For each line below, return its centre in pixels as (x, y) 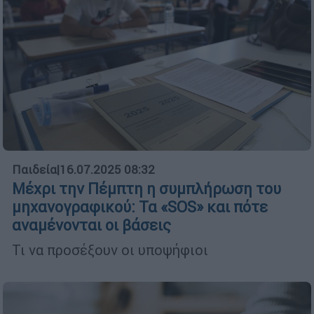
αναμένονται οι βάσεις (91, 226)
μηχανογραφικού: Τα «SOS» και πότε (140, 207)
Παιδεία (34, 170)
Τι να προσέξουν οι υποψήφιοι (110, 250)
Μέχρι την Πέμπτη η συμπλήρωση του (146, 189)
